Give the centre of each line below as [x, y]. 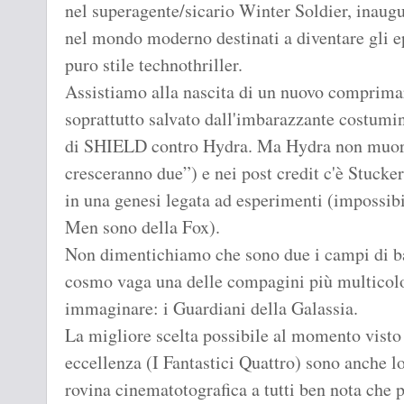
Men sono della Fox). [142, 227]
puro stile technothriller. [154, 65]
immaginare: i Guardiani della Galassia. [211, 308]
